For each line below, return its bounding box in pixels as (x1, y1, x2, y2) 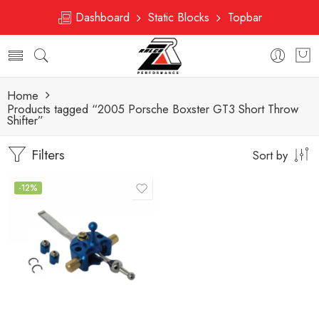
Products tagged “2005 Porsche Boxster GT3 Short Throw (7, 100, 298, 117)
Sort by (253, 147, 288, 164)
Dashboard (72, 9, 137, 26)
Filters (27, 145, 65, 164)
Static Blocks (141, 9, 216, 26)
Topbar (221, 9, 262, 26)
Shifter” (7, 112, 43, 129)
